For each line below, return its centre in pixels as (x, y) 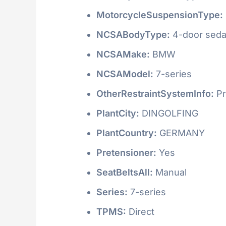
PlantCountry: (127, 133)
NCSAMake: (123, 54)
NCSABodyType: (133, 34)
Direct (140, 211)
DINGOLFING (169, 113)
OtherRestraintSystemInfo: (155, 93)
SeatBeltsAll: (125, 172)
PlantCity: (118, 113)
